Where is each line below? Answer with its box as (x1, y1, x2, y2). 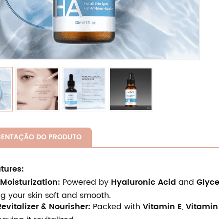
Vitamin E (142, 200, 182, 214)
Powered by (60, 176, 111, 189)
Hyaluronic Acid (110, 176, 176, 189)
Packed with (90, 200, 143, 214)
